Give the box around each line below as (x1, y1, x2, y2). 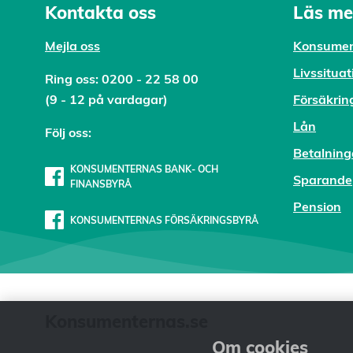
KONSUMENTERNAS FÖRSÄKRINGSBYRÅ (70, 214, 258, 226)
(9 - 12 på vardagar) (45, 91, 171, 107)
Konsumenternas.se (45, 310, 208, 333)
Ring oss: (45, 71, 102, 87)
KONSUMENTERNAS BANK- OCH (70, 163, 218, 175)
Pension (293, 199, 341, 214)
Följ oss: (45, 124, 91, 140)
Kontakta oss (45, 2, 156, 24)
